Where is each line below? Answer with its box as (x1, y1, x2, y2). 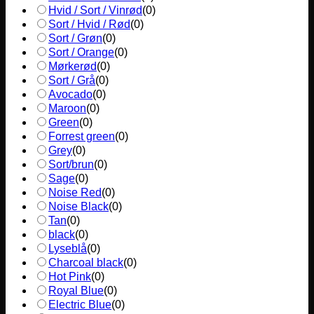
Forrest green (48, 130, 115, 143)
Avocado (48, 88, 93, 101)
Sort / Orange (48, 46, 114, 59)
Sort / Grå (48, 74, 95, 87)
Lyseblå (48, 243, 87, 255)
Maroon (48, 102, 86, 115)
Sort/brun (48, 158, 94, 171)
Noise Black (48, 200, 109, 213)
